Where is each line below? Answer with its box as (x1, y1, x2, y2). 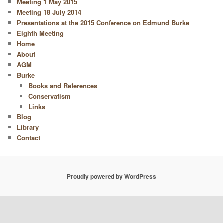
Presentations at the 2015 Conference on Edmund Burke (17, 17, 190, 27)
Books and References (28, 80, 97, 90)
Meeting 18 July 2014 (17, 7, 82, 17)
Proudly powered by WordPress (67, 171, 156, 181)
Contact (17, 132, 41, 142)
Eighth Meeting (17, 28, 64, 38)
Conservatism (28, 91, 71, 101)
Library (17, 122, 39, 132)
